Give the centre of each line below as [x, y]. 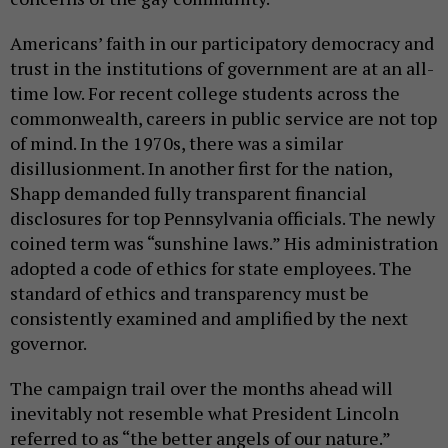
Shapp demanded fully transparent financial [188, 192]
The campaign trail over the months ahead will [201, 387]
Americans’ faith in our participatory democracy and [222, 42]
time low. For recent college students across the [205, 92]
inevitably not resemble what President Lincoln [204, 412]
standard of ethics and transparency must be [189, 292]
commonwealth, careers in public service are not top [223, 117]
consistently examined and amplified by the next [209, 317]
